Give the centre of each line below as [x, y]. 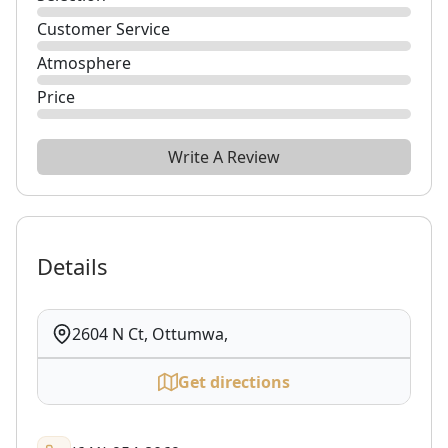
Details [72, 266]
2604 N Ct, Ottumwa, [150, 333]
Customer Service [103, 29]
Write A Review [224, 157]
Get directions [234, 381]
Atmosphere [84, 63]
